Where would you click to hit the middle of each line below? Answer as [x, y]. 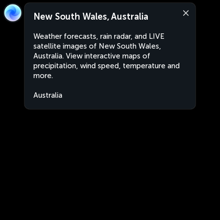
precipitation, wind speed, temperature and [107, 66]
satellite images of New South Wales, [97, 46]
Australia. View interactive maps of [92, 56]
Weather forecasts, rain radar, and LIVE [99, 36]
